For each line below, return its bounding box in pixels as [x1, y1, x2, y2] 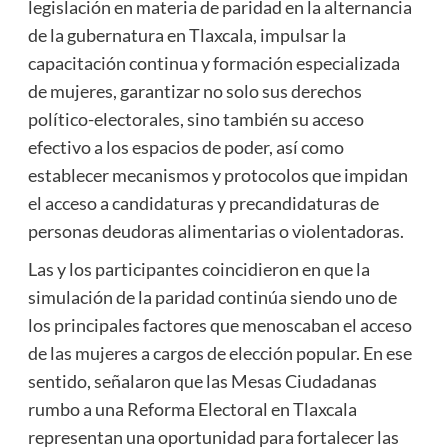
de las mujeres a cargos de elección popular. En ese [27, 342, 412, 365]
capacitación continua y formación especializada [27, 52, 400, 75]
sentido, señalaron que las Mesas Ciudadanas [27, 370, 377, 393]
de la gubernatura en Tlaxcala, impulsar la [27, 24, 346, 47]
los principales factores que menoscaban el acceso [27, 314, 412, 337]
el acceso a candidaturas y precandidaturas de [27, 192, 379, 215]
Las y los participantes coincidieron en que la [27, 258, 370, 281]
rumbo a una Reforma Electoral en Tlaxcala [27, 398, 357, 421]
